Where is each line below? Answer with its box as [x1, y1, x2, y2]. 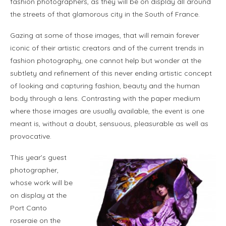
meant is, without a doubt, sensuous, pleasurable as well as [10, 119, 208, 129]
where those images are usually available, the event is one [10, 106, 204, 116]
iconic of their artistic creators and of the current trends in [10, 43, 204, 53]
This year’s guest [10, 153, 67, 162]
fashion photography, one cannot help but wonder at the [10, 56, 201, 66]
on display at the [10, 191, 67, 200]
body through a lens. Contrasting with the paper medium [10, 94, 200, 103]
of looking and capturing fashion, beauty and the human [10, 81, 200, 91]
